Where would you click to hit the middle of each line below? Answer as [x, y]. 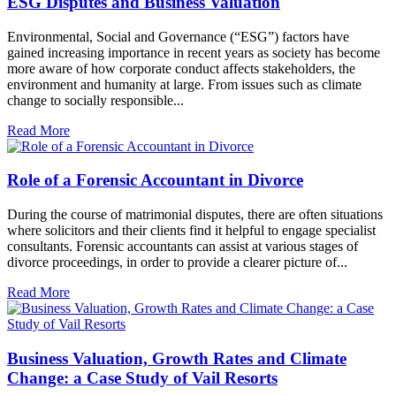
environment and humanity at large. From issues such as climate [184, 84]
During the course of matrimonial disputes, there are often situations [195, 214]
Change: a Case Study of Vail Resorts [142, 377]
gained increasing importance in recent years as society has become [194, 52]
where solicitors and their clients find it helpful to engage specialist [191, 230]
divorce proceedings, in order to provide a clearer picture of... [177, 262]
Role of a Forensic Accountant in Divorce [155, 180]
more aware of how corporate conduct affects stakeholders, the [181, 68]
